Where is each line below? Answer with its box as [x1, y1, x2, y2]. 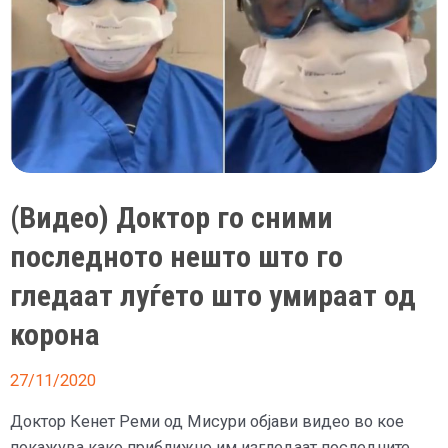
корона [10, 317, 100, 353]
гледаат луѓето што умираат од [10, 278, 416, 314]
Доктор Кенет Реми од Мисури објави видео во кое [10, 411, 404, 431]
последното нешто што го [10, 239, 343, 275]
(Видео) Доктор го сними [10, 200, 333, 236]
